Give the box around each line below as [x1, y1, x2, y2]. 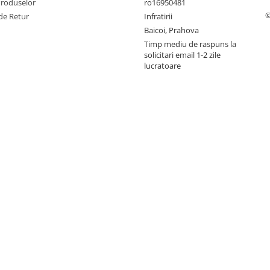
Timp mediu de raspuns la [144, 39, 236, 50]
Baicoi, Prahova [144, 25, 199, 36]
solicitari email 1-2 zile [144, 49, 221, 61]
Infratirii [144, 11, 172, 22]
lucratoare [144, 60, 181, 72]
